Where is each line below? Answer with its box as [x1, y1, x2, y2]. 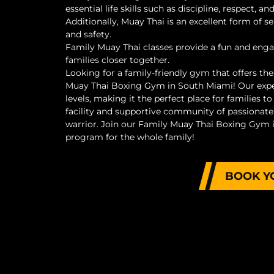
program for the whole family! [65, 131, 194, 143]
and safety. [65, 29, 111, 40]
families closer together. [65, 54, 169, 65]
